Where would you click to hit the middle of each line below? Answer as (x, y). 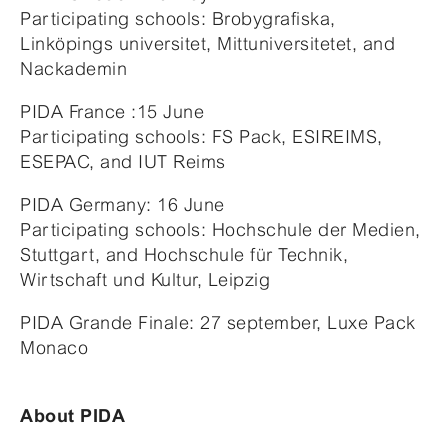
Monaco (54, 347)
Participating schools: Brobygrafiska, (178, 18)
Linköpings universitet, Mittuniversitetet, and (207, 43)
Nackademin (73, 68)
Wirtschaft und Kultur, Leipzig (145, 279)
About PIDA (72, 415)
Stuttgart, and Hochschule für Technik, (184, 254)
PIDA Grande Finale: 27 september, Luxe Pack (218, 322)
